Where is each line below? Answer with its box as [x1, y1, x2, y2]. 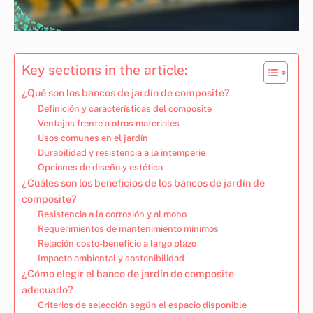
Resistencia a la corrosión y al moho [37, 208, 187, 219]
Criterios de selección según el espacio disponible [37, 299, 247, 310]
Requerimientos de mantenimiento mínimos [37, 223, 219, 234]
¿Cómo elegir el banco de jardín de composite [22, 267, 234, 279]
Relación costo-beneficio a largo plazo [37, 238, 196, 249]
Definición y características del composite [37, 103, 212, 114]
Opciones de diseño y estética [37, 161, 163, 173]
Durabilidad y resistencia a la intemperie [37, 147, 205, 158]
